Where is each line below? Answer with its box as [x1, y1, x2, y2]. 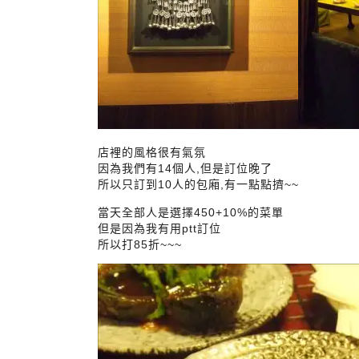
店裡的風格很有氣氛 [98, 146, 206, 159]
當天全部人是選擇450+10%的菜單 [98, 206, 284, 219]
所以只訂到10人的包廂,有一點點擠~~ [98, 178, 299, 191]
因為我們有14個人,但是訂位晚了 [98, 162, 272, 175]
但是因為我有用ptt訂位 [98, 222, 221, 235]
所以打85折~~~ [98, 238, 182, 251]
